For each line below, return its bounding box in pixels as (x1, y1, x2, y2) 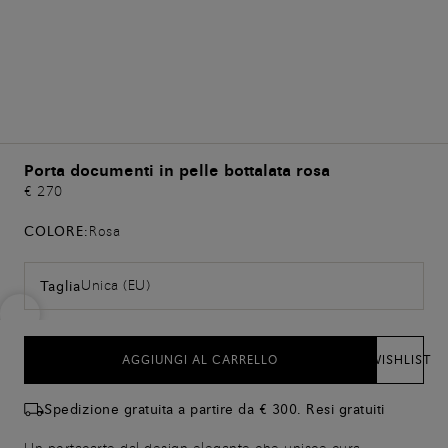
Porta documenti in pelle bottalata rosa (24, 161, 330, 180)
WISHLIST (368, 353, 432, 367)
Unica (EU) (81, 277, 150, 293)
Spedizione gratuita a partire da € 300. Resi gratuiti (44, 401, 385, 418)
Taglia (40, 277, 81, 295)
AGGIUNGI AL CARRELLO (122, 353, 278, 367)
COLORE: (24, 223, 89, 240)
